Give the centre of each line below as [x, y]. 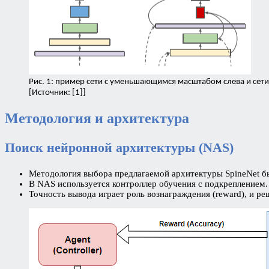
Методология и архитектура [97, 118]
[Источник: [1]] [57, 92]
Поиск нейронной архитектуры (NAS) [119, 147]
